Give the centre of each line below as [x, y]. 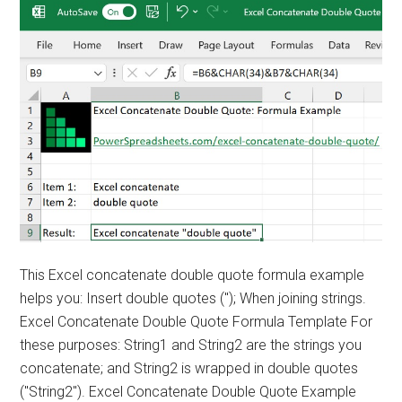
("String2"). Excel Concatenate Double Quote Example [188, 391]
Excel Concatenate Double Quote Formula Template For [197, 321]
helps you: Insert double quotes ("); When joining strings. [193, 298]
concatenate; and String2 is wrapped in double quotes [189, 368]
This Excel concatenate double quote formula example [192, 275]
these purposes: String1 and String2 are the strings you [191, 345]
